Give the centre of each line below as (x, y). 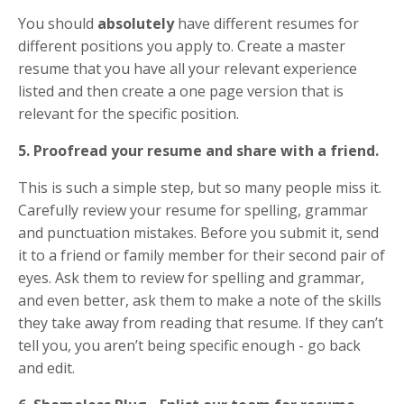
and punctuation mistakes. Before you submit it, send (198, 232)
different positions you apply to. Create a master (182, 46)
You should (58, 23)
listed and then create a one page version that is (181, 91)
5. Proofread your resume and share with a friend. (200, 150)
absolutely (136, 23)
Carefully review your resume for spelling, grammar (193, 210)
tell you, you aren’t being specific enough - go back (189, 345)
